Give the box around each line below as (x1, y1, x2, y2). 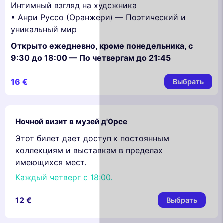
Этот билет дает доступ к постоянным (15, 133, 169, 144)
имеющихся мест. (15, 157, 86, 168)
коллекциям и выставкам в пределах (15, 145, 163, 156)
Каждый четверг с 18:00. (15, 172, 112, 183)
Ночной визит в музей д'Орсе (15, 117, 127, 127)
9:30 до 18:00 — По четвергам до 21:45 (11, 53, 171, 63)
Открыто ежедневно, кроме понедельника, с (11, 41, 193, 51)
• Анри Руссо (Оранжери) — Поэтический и (11, 12, 186, 22)
